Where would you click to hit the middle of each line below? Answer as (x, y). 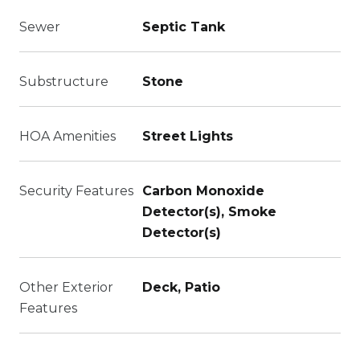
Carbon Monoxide (203, 191)
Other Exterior (66, 287)
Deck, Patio (181, 287)
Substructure (64, 82)
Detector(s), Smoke (209, 212)
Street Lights (188, 136)
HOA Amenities (67, 136)
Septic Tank (184, 27)
